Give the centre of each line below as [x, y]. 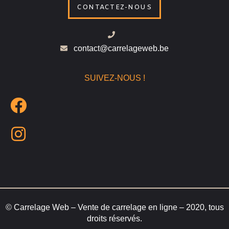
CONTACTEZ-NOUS [114, 8]
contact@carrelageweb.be [121, 49]
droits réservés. [114, 219]
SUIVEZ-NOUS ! [114, 78]
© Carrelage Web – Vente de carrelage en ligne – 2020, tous [114, 208]
